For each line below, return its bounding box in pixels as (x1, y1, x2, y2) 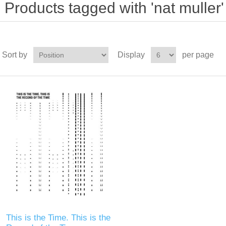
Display (117, 50, 145, 59)
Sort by (2, 50, 27, 59)
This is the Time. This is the (6, 213, 111, 223)
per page (182, 50, 214, 59)
